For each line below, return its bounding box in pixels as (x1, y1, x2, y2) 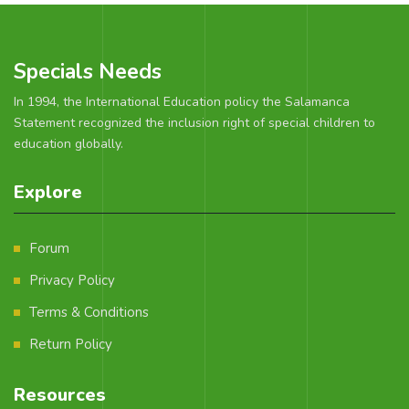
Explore (14, 180, 82, 205)
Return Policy (29, 335, 112, 354)
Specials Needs (14, 58, 162, 87)
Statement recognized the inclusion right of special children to (14, 114, 375, 132)
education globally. (14, 135, 123, 153)
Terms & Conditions (29, 303, 149, 322)
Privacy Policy (29, 271, 115, 290)
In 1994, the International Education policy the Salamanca (14, 93, 350, 111)
